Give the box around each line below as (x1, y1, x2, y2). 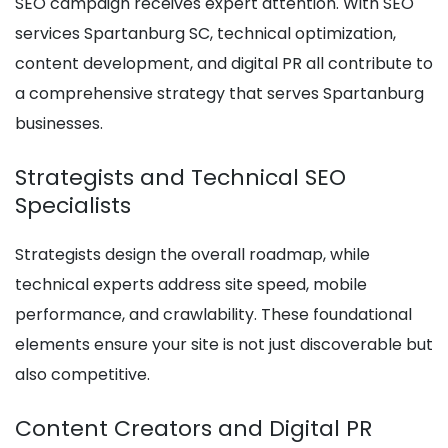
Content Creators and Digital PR (15, 413, 372, 445)
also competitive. (15, 363, 150, 387)
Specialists (15, 190, 131, 222)
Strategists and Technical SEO (15, 162, 346, 194)
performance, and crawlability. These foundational (15, 303, 412, 327)
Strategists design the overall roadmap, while (15, 243, 370, 267)
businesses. (15, 112, 103, 136)
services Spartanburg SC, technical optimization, (15, 22, 396, 46)
